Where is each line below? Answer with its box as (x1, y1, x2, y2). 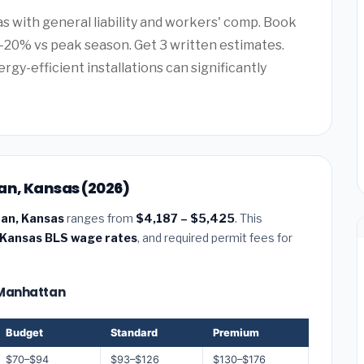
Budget (6, 326, 43, 339)
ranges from (64, 210, 136, 225)
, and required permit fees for (137, 230, 292, 245)
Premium (213, 326, 259, 339)
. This (235, 210, 262, 225)
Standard (110, 326, 158, 339)
